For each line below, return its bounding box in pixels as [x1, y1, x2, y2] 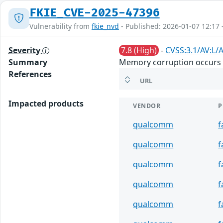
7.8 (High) [121, 44, 157, 56]
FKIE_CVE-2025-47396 [29, 5, 160, 20]
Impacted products [8, 98, 84, 109]
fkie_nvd [92, 21, 119, 31]
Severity [8, 44, 42, 56]
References [8, 68, 52, 80]
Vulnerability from [29, 21, 92, 31]
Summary [8, 56, 47, 68]
